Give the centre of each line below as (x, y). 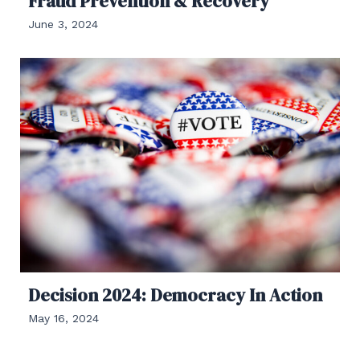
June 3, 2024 (63, 25)
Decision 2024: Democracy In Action (175, 295)
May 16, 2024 (63, 318)
